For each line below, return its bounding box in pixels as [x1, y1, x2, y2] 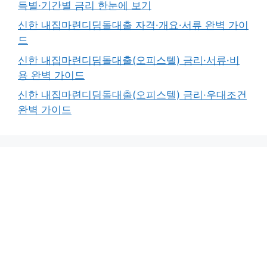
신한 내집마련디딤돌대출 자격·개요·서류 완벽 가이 [18, 19, 249, 32]
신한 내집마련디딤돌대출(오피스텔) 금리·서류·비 [18, 54, 240, 66]
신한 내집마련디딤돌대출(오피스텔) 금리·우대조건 [18, 89, 247, 101]
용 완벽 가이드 [18, 69, 85, 81]
